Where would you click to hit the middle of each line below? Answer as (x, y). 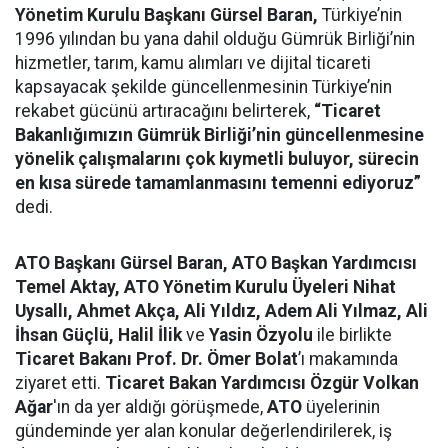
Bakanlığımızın (74, 135)
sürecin (388, 159)
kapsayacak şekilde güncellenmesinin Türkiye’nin (203, 87)
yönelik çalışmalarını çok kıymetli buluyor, (184, 159)
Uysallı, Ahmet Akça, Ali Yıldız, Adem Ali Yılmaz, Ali (221, 311)
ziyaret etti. (60, 383)
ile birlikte (352, 335)
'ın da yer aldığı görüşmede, (160, 407)
